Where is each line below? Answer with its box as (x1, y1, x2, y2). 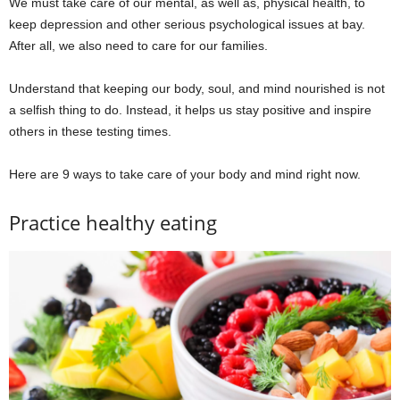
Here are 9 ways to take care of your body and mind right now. (9, 167, 361, 182)
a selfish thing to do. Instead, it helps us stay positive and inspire (9, 103, 371, 118)
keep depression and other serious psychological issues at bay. (9, 17, 365, 32)
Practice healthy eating (9, 209, 217, 237)
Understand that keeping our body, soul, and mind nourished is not (9, 81, 385, 96)
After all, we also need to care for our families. (9, 38, 268, 54)
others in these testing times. (9, 124, 171, 139)
